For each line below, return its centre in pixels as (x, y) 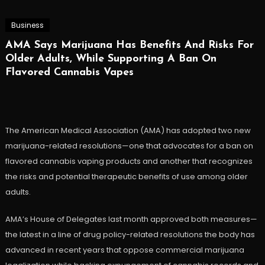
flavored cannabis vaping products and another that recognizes (129, 161)
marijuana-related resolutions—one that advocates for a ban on (129, 146)
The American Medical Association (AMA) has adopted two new (128, 131)
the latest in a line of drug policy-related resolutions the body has (130, 235)
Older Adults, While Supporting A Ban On (111, 59)
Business (27, 25)
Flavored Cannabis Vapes (69, 73)
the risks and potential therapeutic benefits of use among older (126, 177)
